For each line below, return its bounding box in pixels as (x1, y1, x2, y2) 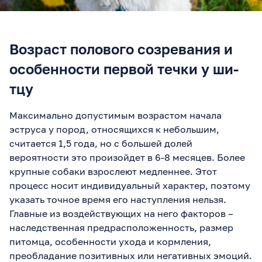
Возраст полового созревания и (9, 40, 233, 57)
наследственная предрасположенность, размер (9, 221, 233, 233)
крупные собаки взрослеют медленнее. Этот (9, 165, 217, 177)
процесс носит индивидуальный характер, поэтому (9, 179, 250, 191)
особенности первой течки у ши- (9, 60, 239, 77)
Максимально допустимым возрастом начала (9, 109, 222, 121)
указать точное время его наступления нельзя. (9, 193, 226, 205)
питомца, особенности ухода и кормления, (9, 235, 211, 247)
